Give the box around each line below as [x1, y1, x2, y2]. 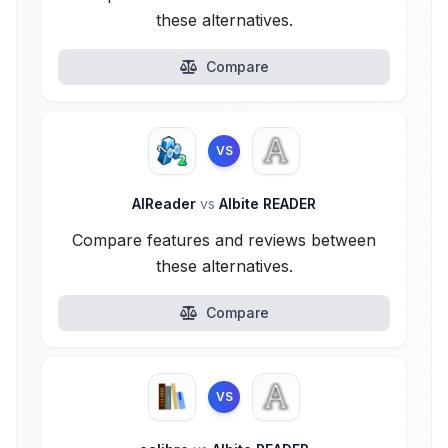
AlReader [132, 195, 200, 212]
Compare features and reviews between [72, 230, 376, 250]
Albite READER [215, 195, 316, 212]
